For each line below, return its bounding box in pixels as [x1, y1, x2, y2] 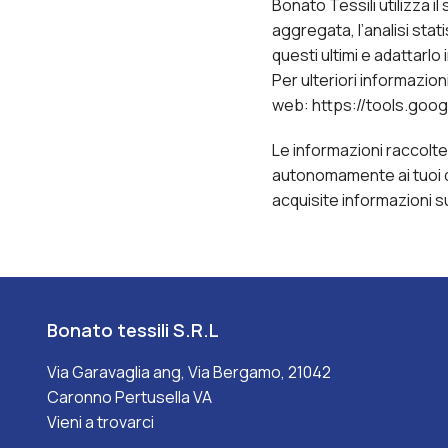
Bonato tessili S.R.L [47, 318, 220, 342]
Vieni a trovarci [47, 411, 155, 433]
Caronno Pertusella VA [47, 386, 213, 408]
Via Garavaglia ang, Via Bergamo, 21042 [47, 361, 332, 383]
